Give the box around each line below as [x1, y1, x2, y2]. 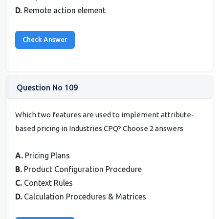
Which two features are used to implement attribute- [15, 110, 195, 119]
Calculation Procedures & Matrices [24, 192, 147, 201]
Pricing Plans [25, 151, 70, 160]
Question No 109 [17, 83, 78, 92]
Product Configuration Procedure [24, 165, 142, 174]
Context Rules [24, 178, 73, 188]
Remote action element [24, 5, 106, 15]
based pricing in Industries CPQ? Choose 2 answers [15, 124, 184, 133]
